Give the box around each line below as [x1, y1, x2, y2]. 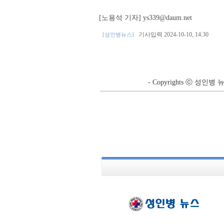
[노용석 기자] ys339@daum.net [98, 14, 192, 21]
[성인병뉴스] [102, 31, 135, 37]
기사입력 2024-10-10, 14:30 [135, 31, 208, 38]
